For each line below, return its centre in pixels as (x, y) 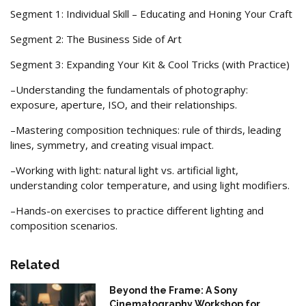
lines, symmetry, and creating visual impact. (112, 144)
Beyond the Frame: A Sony (174, 290)
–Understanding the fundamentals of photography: (129, 89)
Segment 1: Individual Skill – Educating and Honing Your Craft (151, 13)
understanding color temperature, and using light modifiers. (150, 185)
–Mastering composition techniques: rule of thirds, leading (146, 129)
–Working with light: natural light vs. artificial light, (124, 170)
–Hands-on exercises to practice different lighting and (137, 210)
